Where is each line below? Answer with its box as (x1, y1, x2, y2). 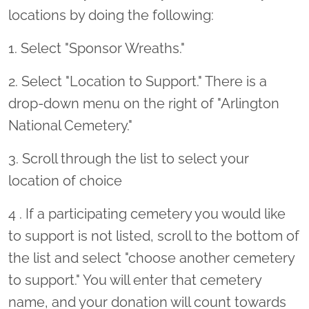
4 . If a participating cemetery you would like (8, 205, 286, 222)
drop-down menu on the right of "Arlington (8, 94, 279, 112)
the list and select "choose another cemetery (8, 249, 295, 266)
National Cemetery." (8, 117, 132, 134)
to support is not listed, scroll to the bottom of (8, 227, 299, 244)
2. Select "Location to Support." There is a (8, 72, 267, 90)
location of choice (8, 172, 122, 189)
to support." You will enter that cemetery (8, 271, 261, 288)
